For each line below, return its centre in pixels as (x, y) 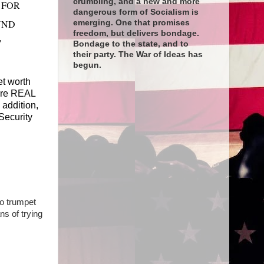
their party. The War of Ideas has (138, 55)
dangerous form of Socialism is (136, 12)
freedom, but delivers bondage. (136, 34)
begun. (87, 65)
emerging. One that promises (131, 23)
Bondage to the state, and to (131, 44)
